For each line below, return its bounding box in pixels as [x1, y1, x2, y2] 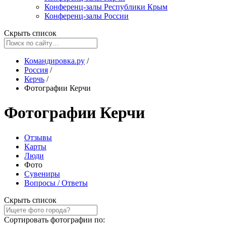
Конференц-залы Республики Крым [44, 3, 167, 11]
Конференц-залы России [44, 12, 129, 20]
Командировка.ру [24, 56, 85, 65]
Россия [24, 66, 48, 74]
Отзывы [24, 133, 52, 142]
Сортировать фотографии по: [4, 215, 105, 224]
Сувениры [24, 169, 60, 178]
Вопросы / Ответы [24, 178, 88, 187]
